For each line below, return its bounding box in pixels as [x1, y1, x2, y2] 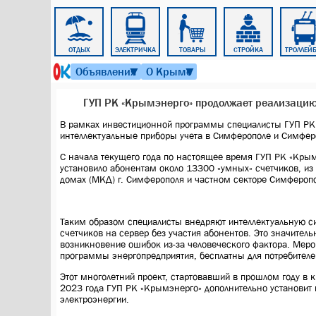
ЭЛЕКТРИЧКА [115, 46, 156, 54]
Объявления [75, 64, 136, 78]
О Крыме [146, 64, 192, 78]
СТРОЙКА [233, 46, 263, 54]
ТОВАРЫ [178, 46, 205, 54]
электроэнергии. [59, 293, 129, 305]
